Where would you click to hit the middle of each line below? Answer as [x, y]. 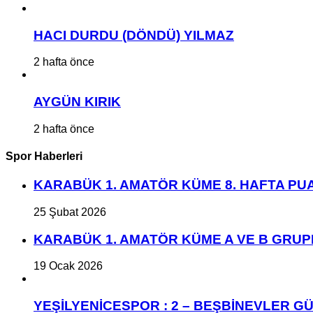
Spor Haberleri [44, 156]
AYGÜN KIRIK [77, 102]
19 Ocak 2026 [68, 266]
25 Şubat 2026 [70, 212]
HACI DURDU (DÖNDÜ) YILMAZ [134, 35]
